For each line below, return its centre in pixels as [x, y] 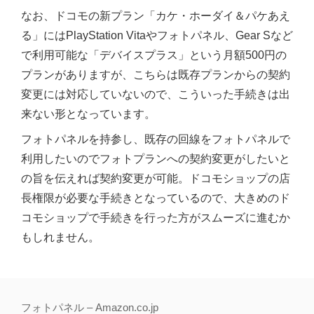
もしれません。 [60, 238]
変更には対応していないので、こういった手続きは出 [156, 95]
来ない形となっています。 [88, 114]
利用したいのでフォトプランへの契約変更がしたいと [156, 159]
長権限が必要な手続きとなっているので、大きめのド [156, 198]
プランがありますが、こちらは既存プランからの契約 [156, 75]
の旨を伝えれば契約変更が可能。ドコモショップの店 [156, 179]
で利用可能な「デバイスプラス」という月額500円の [154, 55]
